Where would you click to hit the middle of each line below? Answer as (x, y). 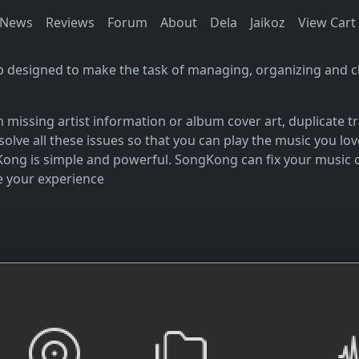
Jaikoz (268, 23)
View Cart (327, 23)
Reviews (70, 23)
